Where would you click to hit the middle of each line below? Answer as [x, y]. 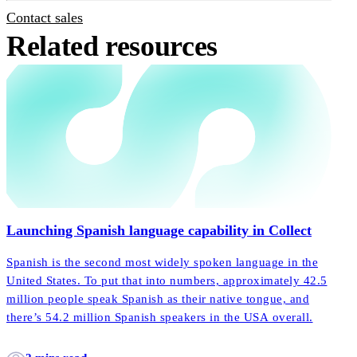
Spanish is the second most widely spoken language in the [162, 263]
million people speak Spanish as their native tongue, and [158, 299]
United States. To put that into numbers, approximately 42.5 [167, 281]
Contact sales [45, 18]
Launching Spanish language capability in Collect [159, 231]
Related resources [112, 47]
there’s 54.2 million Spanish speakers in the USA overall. [160, 318]
